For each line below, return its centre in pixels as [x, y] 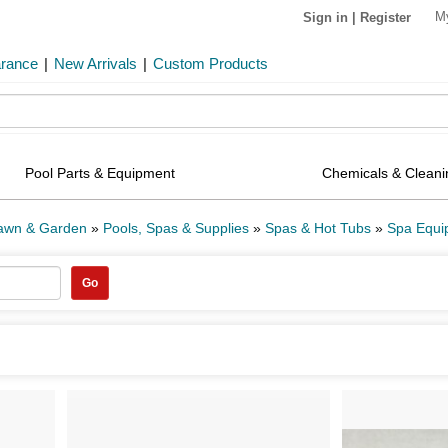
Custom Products [210, 63]
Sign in [325, 17]
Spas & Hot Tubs [318, 228]
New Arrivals [95, 63]
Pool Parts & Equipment [99, 173]
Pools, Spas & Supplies [176, 228]
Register [385, 17]
